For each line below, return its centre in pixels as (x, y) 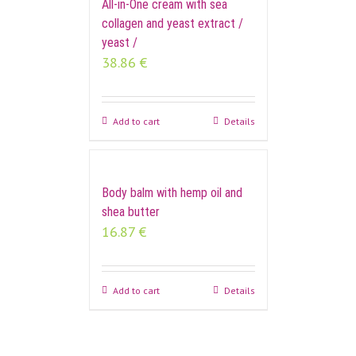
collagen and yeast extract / (172, 24)
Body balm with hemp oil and (172, 193)
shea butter (130, 212)
